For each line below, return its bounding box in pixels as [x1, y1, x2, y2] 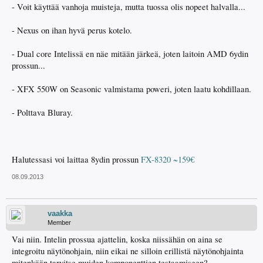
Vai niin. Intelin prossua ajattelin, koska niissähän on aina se [12, 234, 222, 245]
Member [48, 219, 71, 226]
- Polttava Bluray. [12, 107, 73, 118]
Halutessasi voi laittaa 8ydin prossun [12, 154, 141, 165]
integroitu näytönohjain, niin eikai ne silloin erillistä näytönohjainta [12, 245, 244, 257]
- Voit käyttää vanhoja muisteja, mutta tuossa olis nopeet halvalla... [12, 1, 245, 12]
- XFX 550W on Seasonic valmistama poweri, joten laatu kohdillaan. [12, 83, 251, 95]
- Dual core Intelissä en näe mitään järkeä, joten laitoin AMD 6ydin [12, 48, 248, 59]
